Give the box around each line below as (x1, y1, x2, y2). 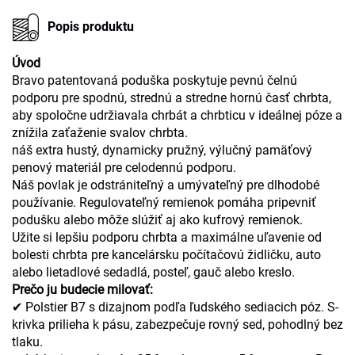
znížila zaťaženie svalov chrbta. (12, 124, 188, 140)
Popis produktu (48, 18, 134, 34)
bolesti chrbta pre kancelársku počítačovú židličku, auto (12, 246, 321, 262)
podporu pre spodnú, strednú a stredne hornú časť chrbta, (12, 90, 331, 105)
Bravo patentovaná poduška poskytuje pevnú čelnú (12, 72, 297, 88)
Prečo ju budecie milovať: (12, 281, 153, 297)
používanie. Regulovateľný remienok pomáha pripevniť (12, 194, 316, 210)
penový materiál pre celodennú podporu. (12, 159, 236, 175)
